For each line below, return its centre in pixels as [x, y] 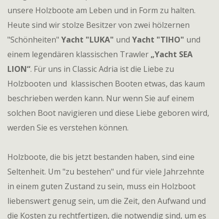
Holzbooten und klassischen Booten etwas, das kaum [106, 84]
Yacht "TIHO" [158, 40]
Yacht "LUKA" [88, 40]
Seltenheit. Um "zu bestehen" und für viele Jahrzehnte [106, 172]
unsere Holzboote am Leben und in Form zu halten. [101, 10]
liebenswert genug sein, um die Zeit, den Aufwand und [107, 201]
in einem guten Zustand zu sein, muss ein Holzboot [101, 186]
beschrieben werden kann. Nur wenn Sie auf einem [101, 98]
